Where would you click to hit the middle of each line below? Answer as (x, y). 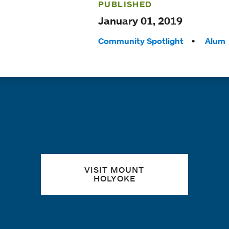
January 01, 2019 (140, 21)
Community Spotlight (141, 41)
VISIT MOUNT (114, 170)
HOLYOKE (114, 178)
